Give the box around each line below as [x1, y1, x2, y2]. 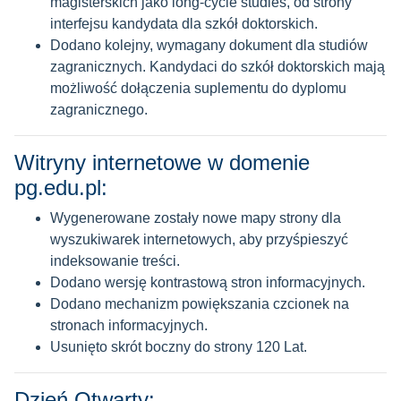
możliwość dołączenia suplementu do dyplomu [50, 81, 346, 96]
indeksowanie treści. [50, 253, 180, 269]
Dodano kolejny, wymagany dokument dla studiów [50, 38, 368, 53]
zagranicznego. [50, 102, 148, 117]
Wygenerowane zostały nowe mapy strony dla [50, 210, 341, 226]
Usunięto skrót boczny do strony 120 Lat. [50, 339, 307, 354]
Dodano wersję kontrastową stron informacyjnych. [50, 275, 365, 290]
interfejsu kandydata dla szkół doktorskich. [50, 16, 318, 31]
